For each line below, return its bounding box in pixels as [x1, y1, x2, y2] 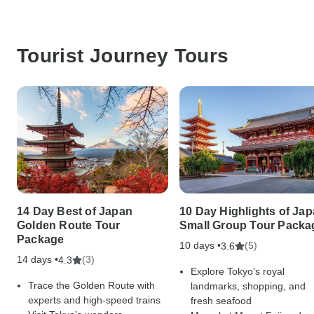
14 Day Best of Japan [17, 205, 132, 218]
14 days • [17, 254, 58, 266]
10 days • [179, 240, 221, 252]
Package [17, 233, 64, 246]
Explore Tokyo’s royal [191, 266, 285, 278]
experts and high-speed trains [28, 294, 161, 306]
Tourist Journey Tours [17, 45, 229, 67]
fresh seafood [191, 295, 252, 307]
